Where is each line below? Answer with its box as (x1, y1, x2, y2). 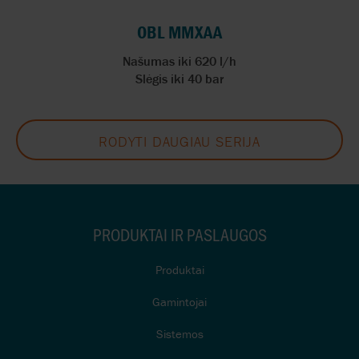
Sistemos (155, 325, 204, 341)
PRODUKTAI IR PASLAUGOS (92, 222, 267, 246)
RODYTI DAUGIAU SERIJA (99, 131, 260, 151)
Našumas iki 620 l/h (123, 52, 236, 69)
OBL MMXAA (136, 21, 223, 43)
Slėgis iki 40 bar (135, 70, 224, 87)
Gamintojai (152, 293, 207, 309)
